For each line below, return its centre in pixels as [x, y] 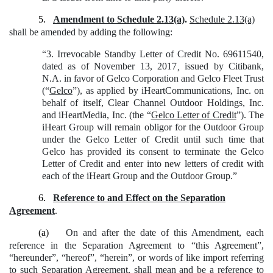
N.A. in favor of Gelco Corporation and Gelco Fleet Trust [153, 78]
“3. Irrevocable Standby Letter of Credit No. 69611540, [153, 54]
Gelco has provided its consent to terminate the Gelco [153, 151]
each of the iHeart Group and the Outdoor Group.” [140, 175]
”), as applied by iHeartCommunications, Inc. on [168, 90]
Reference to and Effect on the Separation [139, 197]
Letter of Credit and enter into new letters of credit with [153, 163]
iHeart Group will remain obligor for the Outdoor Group [153, 127]
